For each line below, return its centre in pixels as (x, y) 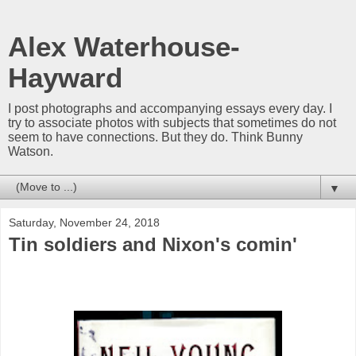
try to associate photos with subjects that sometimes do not (172, 123)
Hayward (65, 78)
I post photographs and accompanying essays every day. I (170, 108)
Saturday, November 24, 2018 (84, 222)
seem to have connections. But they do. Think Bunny (155, 137)
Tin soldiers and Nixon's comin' (153, 244)
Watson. (31, 151)
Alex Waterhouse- (124, 47)
